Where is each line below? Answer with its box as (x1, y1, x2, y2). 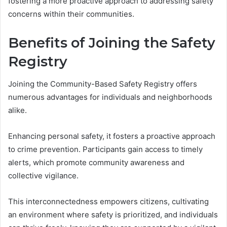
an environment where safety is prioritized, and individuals (8, 210, 218, 220)
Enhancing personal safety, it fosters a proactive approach (8, 131, 215, 141)
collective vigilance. (8, 171, 79, 181)
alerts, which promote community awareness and (8, 158, 184, 168)
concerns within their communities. (8, 9, 134, 19)
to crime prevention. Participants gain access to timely (8, 144, 203, 155)
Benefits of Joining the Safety (8, 34, 215, 51)
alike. (8, 105, 27, 116)
